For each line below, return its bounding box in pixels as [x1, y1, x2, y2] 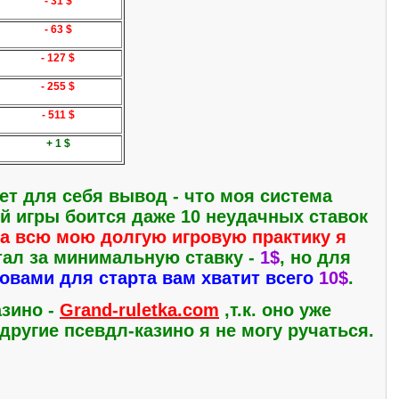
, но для [280, 248, 351, 268]
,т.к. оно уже [219, 299, 331, 320]
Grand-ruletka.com [60, 299, 219, 320]
